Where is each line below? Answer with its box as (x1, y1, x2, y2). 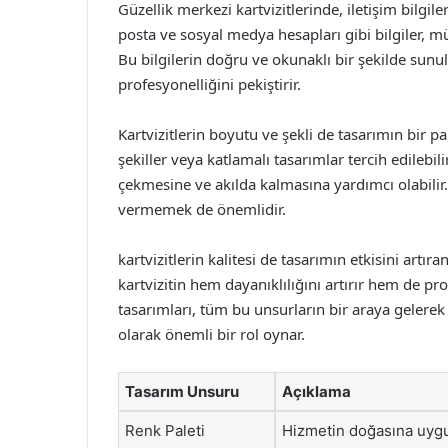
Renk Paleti (125, 421, 205, 440)
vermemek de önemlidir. (118, 199, 286, 219)
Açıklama (282, 382, 351, 401)
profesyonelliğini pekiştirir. (118, 74, 301, 94)
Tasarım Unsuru (125, 382, 239, 401)
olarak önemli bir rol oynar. (118, 324, 305, 344)
